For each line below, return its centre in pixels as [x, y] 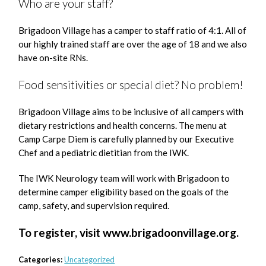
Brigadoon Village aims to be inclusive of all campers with [131, 112]
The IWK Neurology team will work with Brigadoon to [124, 178]
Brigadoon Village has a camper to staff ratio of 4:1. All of [133, 30]
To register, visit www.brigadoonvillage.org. [129, 232]
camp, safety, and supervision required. [94, 205]
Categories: [41, 259]
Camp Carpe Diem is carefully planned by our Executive [126, 139]
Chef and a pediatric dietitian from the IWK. [104, 153]
